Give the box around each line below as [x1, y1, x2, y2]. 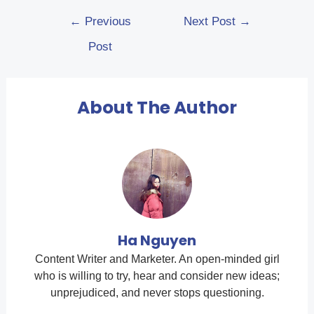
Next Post [184, 14, 240, 28]
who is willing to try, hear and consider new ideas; [34, 269, 280, 282]
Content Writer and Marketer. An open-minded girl [34, 252, 280, 265]
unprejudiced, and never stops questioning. [50, 286, 264, 299]
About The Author [77, 95, 237, 120]
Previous [81, 14, 131, 28]
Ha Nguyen [118, 230, 196, 250]
